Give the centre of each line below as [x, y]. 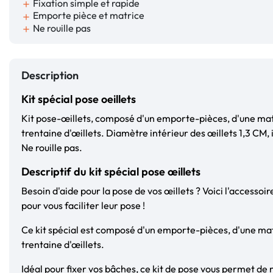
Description [50, 75]
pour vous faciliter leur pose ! [83, 205]
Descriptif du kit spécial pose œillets [111, 171]
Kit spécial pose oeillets [79, 99]
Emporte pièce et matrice [88, 16]
